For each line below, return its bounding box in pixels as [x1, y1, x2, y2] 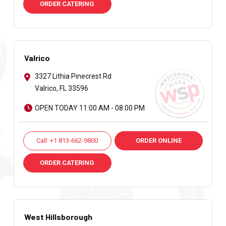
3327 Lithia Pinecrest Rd [34, 72, 111, 81]
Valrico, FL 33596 [34, 84, 88, 93]
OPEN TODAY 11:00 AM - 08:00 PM [34, 104, 145, 112]
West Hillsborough [24, 212, 92, 222]
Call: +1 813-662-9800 [36, 137, 98, 145]
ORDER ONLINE [136, 137, 182, 145]
